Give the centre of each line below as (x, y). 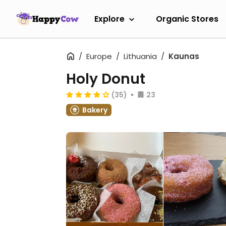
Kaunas (184, 56)
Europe (99, 56)
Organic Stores (187, 19)
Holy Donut (106, 79)
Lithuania (140, 56)
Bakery (95, 110)
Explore (109, 19)
